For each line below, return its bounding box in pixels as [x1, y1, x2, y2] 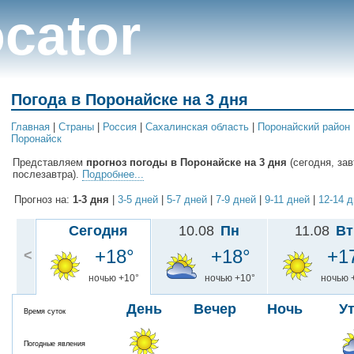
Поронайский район [258, 121, 350, 134]
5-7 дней [167, 194, 207, 206]
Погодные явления [24, 340, 85, 348]
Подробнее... [82, 168, 144, 181]
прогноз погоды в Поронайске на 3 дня [86, 156, 287, 169]
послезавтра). [13, 168, 79, 181]
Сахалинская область [145, 121, 249, 134]
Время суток [24, 307, 66, 316]
